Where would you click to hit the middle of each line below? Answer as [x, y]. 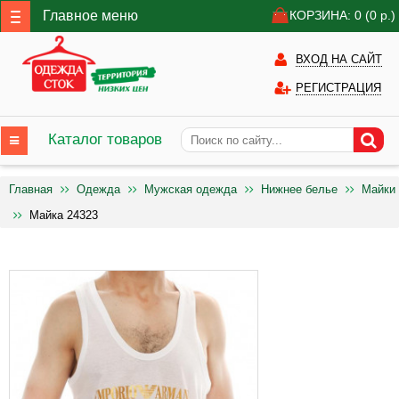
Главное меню [90, 15]
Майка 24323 [64, 215]
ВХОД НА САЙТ [339, 59]
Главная [31, 189]
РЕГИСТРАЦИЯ [338, 88]
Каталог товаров [105, 139]
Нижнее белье [299, 189]
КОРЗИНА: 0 [327, 15]
